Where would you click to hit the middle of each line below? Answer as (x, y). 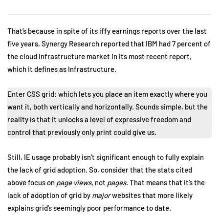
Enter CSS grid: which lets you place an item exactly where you (107, 94)
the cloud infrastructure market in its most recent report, (99, 56)
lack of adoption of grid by (50, 195)
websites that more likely (152, 195)
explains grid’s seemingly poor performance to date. (90, 208)
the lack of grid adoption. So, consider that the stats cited (100, 170)
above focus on (32, 182)
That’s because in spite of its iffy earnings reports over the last (107, 31)
